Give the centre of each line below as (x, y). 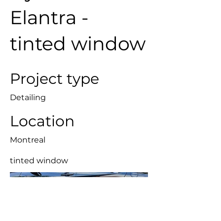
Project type (55, 79)
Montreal (28, 140)
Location (42, 121)
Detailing (28, 97)
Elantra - (49, 18)
